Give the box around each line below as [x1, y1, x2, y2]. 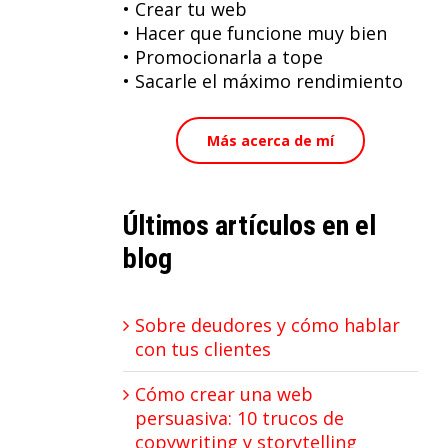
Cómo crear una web [134, 381, 313, 406]
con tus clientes [134, 336, 271, 361]
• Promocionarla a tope [122, 45, 323, 70]
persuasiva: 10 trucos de [134, 405, 344, 430]
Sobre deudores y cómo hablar [134, 312, 400, 337]
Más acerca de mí [206, 131, 334, 151]
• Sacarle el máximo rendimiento [122, 69, 403, 94]
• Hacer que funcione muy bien [122, 21, 387, 46]
